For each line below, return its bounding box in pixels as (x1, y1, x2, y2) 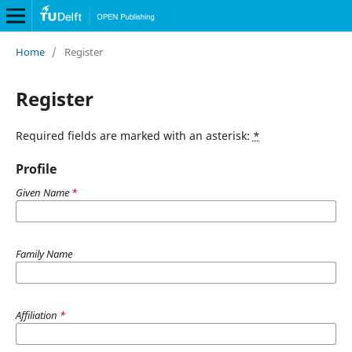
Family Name (15, 246, 72, 261)
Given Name (15, 185, 71, 200)
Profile (15, 159, 57, 178)
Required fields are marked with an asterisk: (15, 127, 253, 143)
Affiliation (15, 307, 60, 322)
